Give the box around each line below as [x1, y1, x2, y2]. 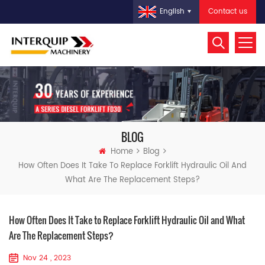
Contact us [208, 6, 247, 17]
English [160, 6, 185, 18]
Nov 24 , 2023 [23, 252, 71, 264]
